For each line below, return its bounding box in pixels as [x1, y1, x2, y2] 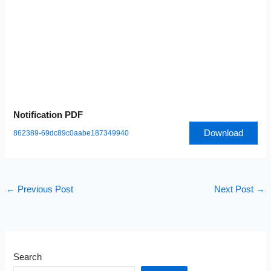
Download [203, 128, 243, 138]
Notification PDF [13, 109, 83, 120]
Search [13, 252, 42, 263]
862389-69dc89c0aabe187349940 [13, 129, 129, 137]
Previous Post [15, 184, 73, 194]
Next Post [214, 184, 256, 194]
